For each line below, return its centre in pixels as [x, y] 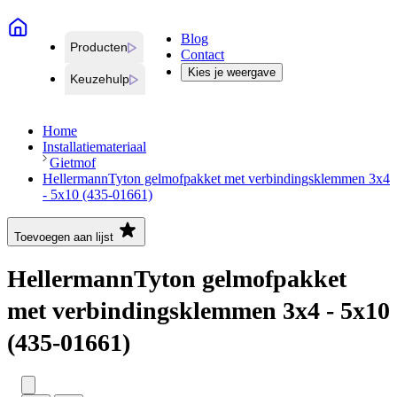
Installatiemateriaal [94, 147]
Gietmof [73, 163]
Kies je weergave [232, 73]
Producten [99, 47]
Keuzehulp [100, 79]
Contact [202, 55]
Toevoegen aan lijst [64, 237]
